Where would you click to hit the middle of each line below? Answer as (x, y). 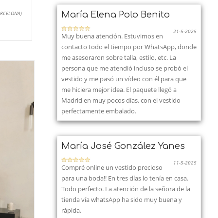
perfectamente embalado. (99, 111)
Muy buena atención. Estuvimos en (112, 36)
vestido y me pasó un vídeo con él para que (124, 79)
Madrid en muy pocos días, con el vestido (121, 100)
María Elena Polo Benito (116, 15)
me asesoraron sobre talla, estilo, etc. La (119, 57)
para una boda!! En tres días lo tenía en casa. (125, 178)
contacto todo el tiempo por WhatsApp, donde (129, 47)
